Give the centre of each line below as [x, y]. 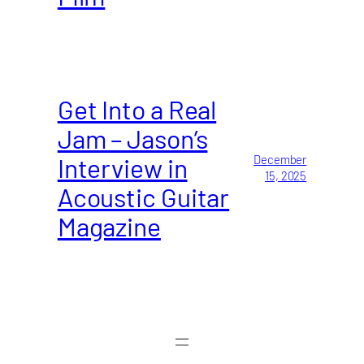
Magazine [109, 225]
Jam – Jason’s [132, 138]
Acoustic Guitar [143, 196]
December [280, 159]
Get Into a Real [137, 108]
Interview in [122, 167]
